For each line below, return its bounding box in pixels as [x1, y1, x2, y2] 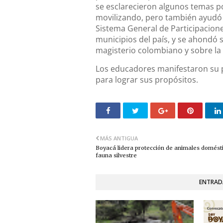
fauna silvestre [96, 151, 137, 159]
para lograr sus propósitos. [96, 74, 198, 85]
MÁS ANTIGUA [100, 134, 138, 142]
